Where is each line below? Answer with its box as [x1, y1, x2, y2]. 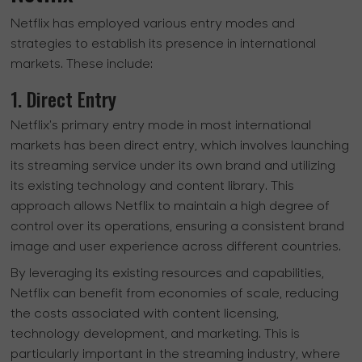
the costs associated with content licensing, [11, 308, 280, 322]
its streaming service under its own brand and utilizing [11, 160, 336, 174]
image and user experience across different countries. [11, 241, 342, 255]
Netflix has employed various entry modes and [11, 18, 296, 32]
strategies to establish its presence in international [11, 38, 317, 52]
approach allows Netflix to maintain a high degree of [11, 200, 330, 214]
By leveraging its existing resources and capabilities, [11, 267, 325, 281]
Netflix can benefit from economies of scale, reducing [11, 288, 339, 301]
